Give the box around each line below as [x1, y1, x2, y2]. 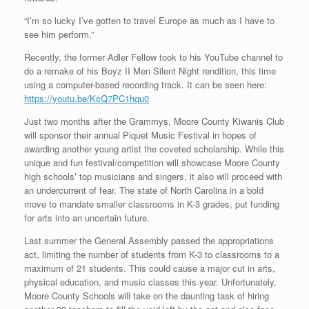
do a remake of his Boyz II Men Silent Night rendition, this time [24, 63, 276, 77]
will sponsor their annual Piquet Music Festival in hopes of [24, 128, 257, 141]
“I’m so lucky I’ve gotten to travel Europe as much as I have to [24, 13, 275, 27]
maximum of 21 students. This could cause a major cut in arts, [24, 261, 275, 275]
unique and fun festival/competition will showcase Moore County [24, 155, 280, 169]
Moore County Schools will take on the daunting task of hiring [24, 288, 269, 302]
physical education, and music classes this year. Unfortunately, [24, 275, 277, 288]
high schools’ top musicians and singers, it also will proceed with [24, 169, 282, 183]
